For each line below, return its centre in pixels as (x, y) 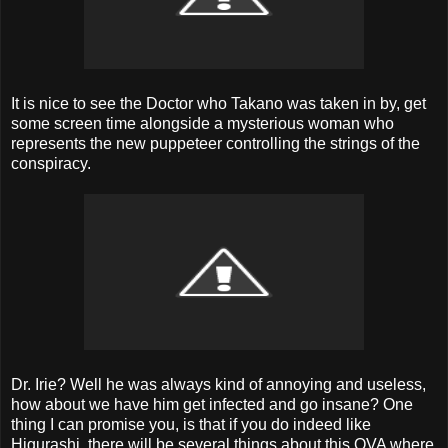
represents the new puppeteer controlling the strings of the (215, 143)
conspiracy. (51, 163)
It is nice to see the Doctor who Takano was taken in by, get (218, 103)
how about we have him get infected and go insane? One (212, 404)
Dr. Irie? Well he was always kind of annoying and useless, (218, 384)
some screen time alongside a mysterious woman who (202, 123)
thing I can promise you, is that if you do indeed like (191, 424)
